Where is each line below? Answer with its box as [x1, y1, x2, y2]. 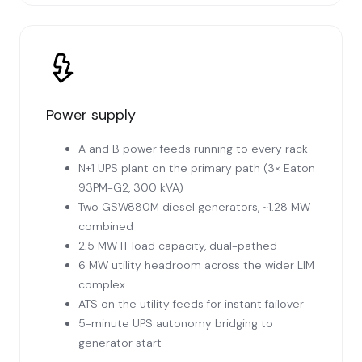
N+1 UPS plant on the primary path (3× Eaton [78, 161, 315, 176]
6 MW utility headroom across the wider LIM [78, 258, 314, 273]
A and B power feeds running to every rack [78, 141, 308, 157]
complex [78, 277, 125, 293]
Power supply [46, 105, 136, 125]
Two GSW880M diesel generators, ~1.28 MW [78, 200, 310, 215]
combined [78, 219, 133, 234]
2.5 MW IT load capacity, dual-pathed [78, 238, 277, 254]
